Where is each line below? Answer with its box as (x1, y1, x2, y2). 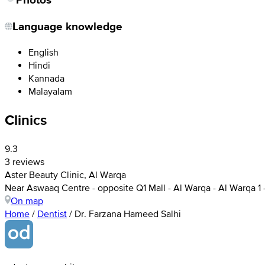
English (28, 47, 59, 58)
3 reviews (5, 156, 44, 167)
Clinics (5, 109, 47, 130)
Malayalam (28, 86, 72, 97)
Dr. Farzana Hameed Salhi (75, 208, 181, 219)
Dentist (37, 208, 67, 219)
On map (11, 195, 43, 206)
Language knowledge (12, 18, 122, 35)
